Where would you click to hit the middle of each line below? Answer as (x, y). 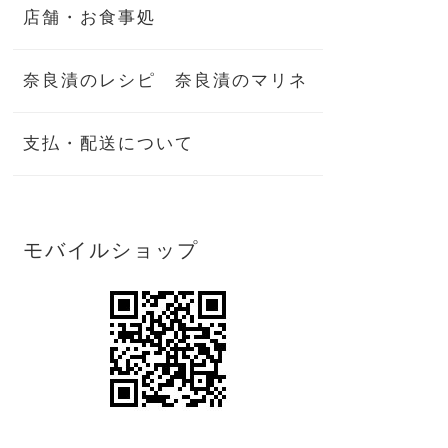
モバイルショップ (111, 249)
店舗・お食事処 (90, 17)
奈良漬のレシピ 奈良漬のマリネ (166, 80)
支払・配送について (109, 143)
